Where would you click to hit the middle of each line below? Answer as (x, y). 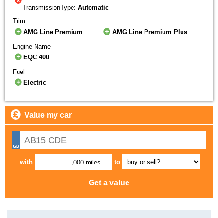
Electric (35, 83)
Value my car (48, 115)
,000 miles (86, 163)
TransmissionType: (50, 8)
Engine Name (32, 47)
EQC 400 (36, 57)
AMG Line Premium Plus (150, 32)
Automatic (93, 8)
